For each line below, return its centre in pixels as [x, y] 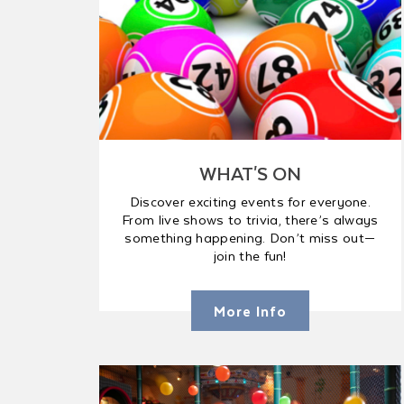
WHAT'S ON [250, 173]
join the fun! [250, 255]
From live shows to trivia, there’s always [250, 219]
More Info [250, 311]
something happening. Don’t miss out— [250, 237]
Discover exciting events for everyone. [250, 201]
